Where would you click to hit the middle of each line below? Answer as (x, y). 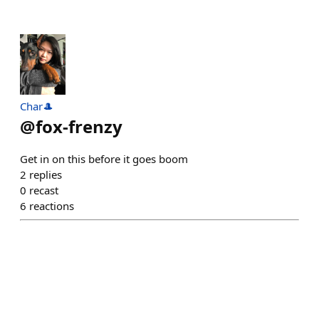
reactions (52, 206)
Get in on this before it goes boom (104, 159)
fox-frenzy (79, 127)
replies (46, 175)
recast (44, 190)
